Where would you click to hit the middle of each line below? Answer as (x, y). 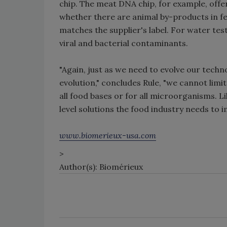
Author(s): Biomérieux (101, 167)
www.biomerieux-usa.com (108, 135)
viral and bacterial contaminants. (124, 43)
